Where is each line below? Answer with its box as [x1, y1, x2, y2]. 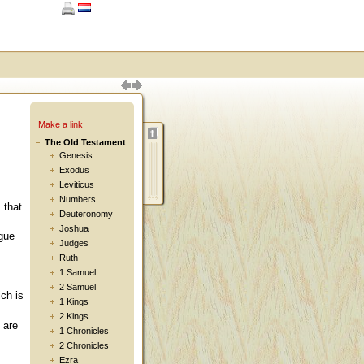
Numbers [59, 194, 96, 205]
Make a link [38, 119, 83, 129]
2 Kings [59, 311, 89, 322]
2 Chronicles [59, 340, 109, 351]
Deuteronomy [59, 209, 113, 219]
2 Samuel [59, 282, 96, 292]
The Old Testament [45, 137, 126, 148]
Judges [59, 238, 89, 249]
